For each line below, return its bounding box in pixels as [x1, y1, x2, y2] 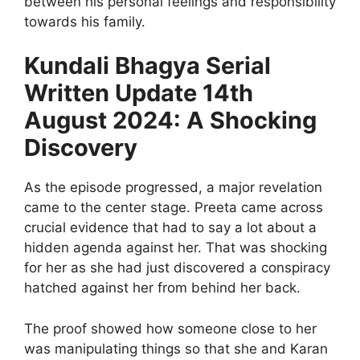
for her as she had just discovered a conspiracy [24, 260, 330, 276]
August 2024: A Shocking [24, 106, 317, 135]
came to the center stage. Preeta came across [24, 199, 323, 216]
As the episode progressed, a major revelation [24, 179, 322, 196]
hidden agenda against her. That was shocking [24, 239, 327, 256]
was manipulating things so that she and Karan [24, 340, 328, 357]
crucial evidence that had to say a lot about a [24, 219, 317, 236]
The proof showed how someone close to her [24, 320, 317, 337]
